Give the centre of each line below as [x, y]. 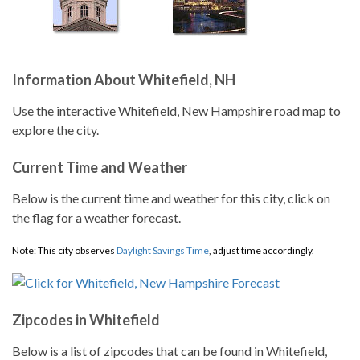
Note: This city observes [64, 250]
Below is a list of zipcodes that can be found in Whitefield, [170, 351]
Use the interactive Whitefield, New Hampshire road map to [176, 110]
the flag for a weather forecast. [96, 217]
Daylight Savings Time [163, 250]
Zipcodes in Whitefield [86, 320]
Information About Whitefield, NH [124, 80]
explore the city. [55, 130]
